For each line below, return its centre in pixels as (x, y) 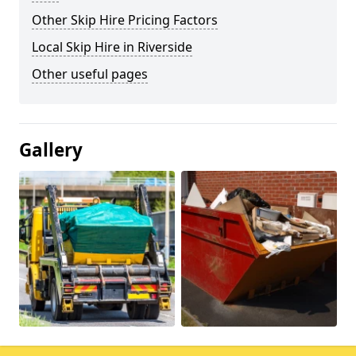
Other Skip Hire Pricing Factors (125, 19)
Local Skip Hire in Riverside (112, 46)
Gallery (51, 149)
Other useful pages (90, 74)
